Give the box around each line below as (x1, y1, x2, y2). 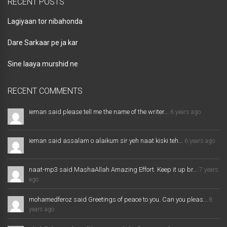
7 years (199, 166, 218, 174)
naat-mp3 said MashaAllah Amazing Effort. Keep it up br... (29, 166, 198, 174)
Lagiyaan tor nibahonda (8, 17, 83, 26)
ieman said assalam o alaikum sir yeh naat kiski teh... (29, 137, 183, 145)
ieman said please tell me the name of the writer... (29, 108, 169, 116)
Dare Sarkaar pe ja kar (8, 39, 78, 47)
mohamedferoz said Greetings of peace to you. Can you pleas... (29, 196, 208, 204)
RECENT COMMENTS (8, 86, 83, 96)
